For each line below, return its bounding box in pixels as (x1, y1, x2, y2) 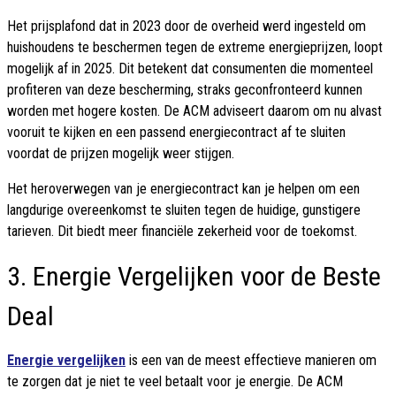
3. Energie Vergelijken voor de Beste (7, 261, 381, 293)
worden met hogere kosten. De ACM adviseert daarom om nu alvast (7, 103, 382, 120)
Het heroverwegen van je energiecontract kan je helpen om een (7, 180, 360, 198)
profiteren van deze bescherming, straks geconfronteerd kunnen (7, 81, 362, 99)
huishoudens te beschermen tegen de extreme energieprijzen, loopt (7, 39, 383, 57)
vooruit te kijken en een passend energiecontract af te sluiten (7, 124, 346, 141)
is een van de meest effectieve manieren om (126, 352, 377, 369)
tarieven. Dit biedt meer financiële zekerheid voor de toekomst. (7, 223, 357, 240)
